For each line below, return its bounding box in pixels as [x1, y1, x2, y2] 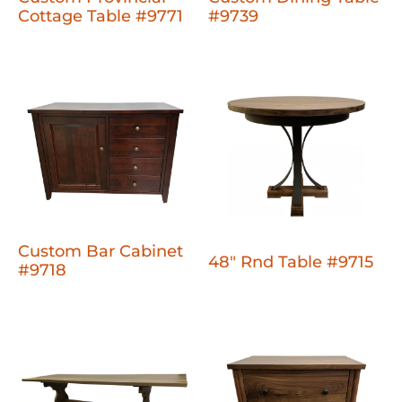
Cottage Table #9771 [18, 6, 183, 27]
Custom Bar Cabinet [18, 240, 183, 261]
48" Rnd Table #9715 [208, 252, 374, 273]
